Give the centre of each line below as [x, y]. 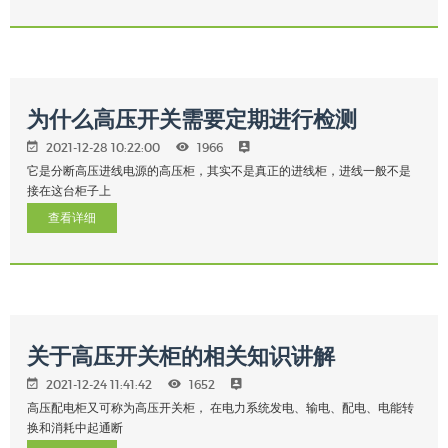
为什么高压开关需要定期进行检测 [192, 119]
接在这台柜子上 [69, 190]
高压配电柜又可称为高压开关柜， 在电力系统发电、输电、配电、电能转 [220, 407]
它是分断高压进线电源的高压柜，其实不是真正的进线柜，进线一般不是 [219, 170]
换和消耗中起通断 [75, 427]
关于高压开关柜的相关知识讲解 [181, 356]
